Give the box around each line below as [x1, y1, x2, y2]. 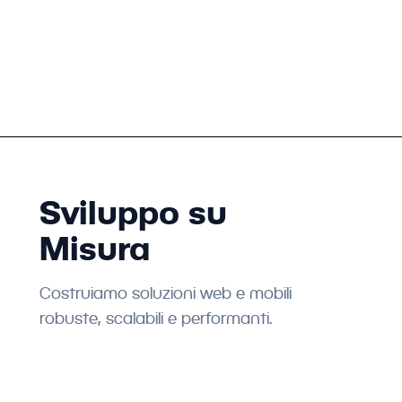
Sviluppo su [39, 193, 227, 232]
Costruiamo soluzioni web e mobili [39, 284, 292, 302]
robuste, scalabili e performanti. [39, 309, 273, 328]
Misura [39, 229, 150, 267]
